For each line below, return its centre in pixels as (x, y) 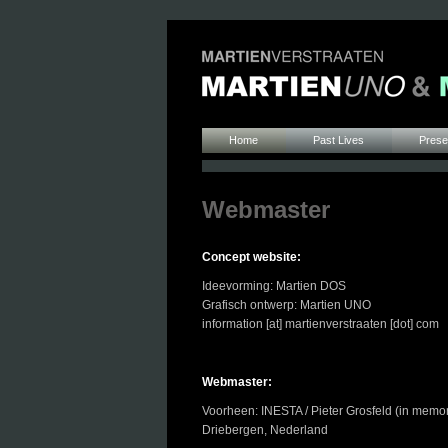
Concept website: (251, 257)
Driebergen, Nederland (265, 430)
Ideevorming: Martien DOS (274, 286)
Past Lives (338, 140)
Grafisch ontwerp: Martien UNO (286, 305)
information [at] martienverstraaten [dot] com (320, 324)
